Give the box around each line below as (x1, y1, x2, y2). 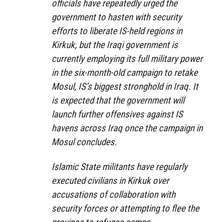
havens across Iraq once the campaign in (52, 122, 203, 134)
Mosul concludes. (52, 136, 117, 148)
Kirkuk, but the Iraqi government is (52, 39, 178, 51)
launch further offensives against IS (52, 108, 183, 120)
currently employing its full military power (52, 53, 203, 64)
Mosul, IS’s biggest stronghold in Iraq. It (52, 80, 198, 92)
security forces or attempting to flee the (52, 203, 199, 215)
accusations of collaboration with (52, 189, 175, 201)
